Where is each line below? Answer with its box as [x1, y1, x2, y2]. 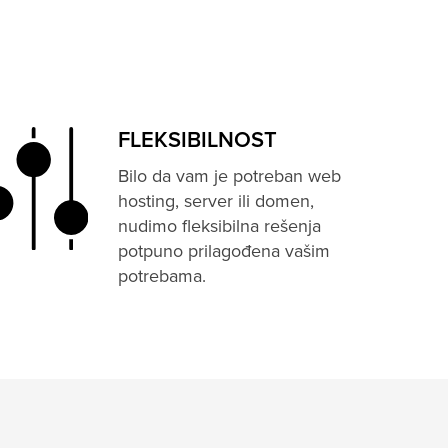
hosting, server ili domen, [118, 190, 315, 212]
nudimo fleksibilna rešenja [118, 215, 322, 237]
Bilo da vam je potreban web [118, 165, 342, 187]
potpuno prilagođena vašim [118, 240, 331, 262]
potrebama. [118, 265, 207, 287]
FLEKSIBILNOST [118, 127, 278, 154]
